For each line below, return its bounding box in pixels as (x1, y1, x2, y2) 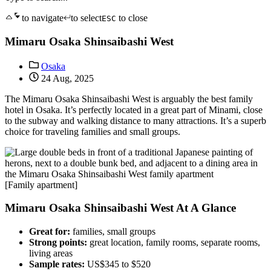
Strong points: (29, 237, 87, 248)
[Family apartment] (5, 179, 77, 190)
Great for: (29, 226, 70, 237)
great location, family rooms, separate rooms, (87, 237, 260, 248)
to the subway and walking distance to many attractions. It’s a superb (5, 115, 266, 126)
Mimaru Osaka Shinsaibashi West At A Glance (5, 201, 236, 215)
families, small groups (70, 226, 155, 237)
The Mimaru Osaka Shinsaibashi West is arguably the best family (5, 93, 253, 104)
